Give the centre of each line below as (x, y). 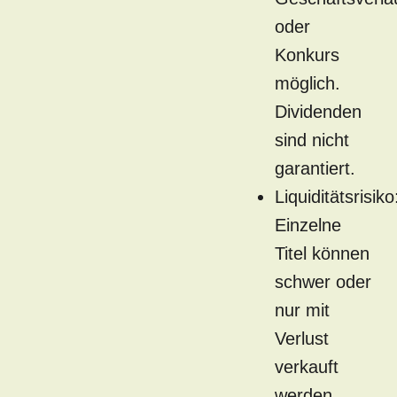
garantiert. (315, 169)
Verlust (302, 339)
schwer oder (323, 282)
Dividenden (318, 112)
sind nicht (312, 140)
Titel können (322, 254)
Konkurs (307, 55)
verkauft (307, 367)
